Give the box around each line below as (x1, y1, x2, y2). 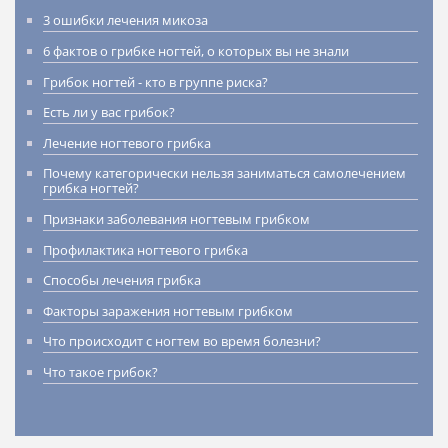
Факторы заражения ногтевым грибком (43, 301, 293, 320)
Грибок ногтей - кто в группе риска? (43, 72, 268, 91)
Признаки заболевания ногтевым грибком (43, 209, 310, 228)
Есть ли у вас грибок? (43, 103, 175, 122)
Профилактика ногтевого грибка (43, 240, 248, 259)
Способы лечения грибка (43, 271, 201, 290)
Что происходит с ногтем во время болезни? (43, 332, 321, 351)
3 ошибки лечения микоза (43, 11, 208, 30)
